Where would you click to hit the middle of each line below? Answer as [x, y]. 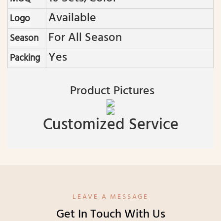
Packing [25, 58]
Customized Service [110, 125]
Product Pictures [110, 92]
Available [72, 18]
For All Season [85, 38]
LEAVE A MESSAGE [110, 197]
